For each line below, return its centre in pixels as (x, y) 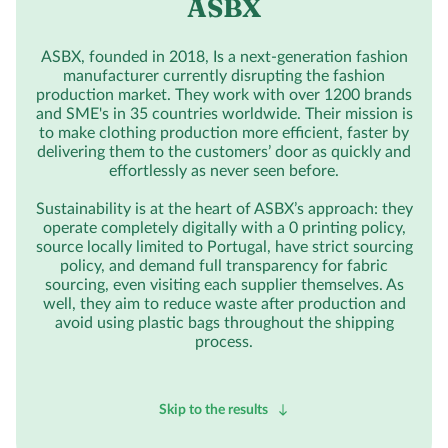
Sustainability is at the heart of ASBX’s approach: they (224, 209)
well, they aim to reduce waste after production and (224, 304)
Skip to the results (213, 410)
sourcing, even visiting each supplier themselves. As (224, 285)
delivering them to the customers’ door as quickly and (224, 152)
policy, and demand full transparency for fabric (224, 266)
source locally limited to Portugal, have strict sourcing (224, 247)
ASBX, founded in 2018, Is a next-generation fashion (224, 57)
